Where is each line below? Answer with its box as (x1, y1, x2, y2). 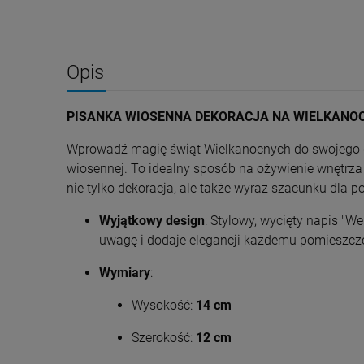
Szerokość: (132, 330, 196, 345)
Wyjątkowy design (99, 213, 205, 228)
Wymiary (99, 265, 150, 280)
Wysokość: (132, 297, 196, 313)
